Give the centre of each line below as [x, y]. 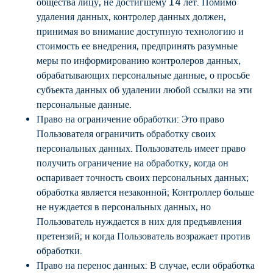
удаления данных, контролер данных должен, [131, 17]
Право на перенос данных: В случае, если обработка [146, 265]
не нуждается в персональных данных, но [124, 207]
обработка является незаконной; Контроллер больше [145, 192]
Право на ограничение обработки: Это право [130, 119]
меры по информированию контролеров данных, [139, 61]
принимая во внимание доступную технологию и [140, 31]
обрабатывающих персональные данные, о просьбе [143, 75]
